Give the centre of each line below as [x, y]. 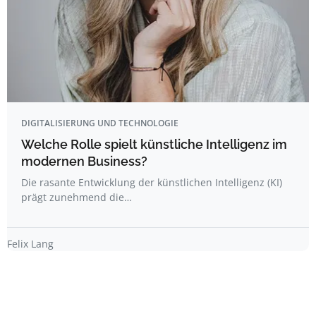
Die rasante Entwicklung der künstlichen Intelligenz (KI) [152, 183]
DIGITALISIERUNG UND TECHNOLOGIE [100, 123]
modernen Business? [84, 162]
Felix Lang [30, 244]
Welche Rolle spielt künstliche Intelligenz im [154, 145]
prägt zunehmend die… [77, 197]
